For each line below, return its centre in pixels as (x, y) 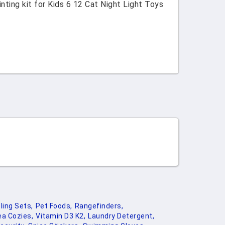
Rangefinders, (99, 206)
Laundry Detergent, (121, 216)
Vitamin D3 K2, (61, 216)
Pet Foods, (54, 206)
